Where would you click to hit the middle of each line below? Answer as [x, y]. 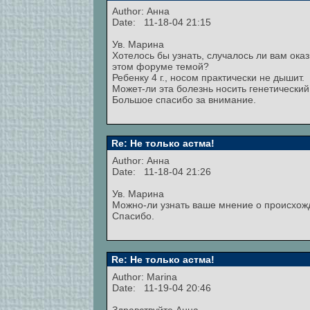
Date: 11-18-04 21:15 [162, 22]
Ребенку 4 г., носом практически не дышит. [208, 77]
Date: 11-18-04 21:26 [162, 172]
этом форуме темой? [161, 66]
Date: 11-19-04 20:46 [162, 288]
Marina [162, 277]
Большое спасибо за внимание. [184, 100]
